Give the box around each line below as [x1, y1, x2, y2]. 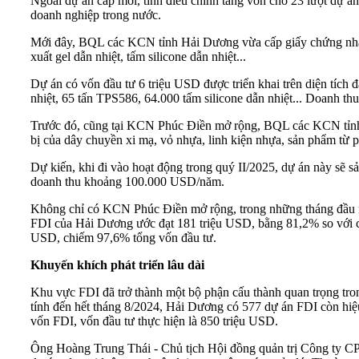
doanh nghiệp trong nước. [30, 8, 161, 22]
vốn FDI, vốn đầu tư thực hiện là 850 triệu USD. [30, 314, 278, 329]
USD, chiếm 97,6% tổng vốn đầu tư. [30, 231, 216, 245]
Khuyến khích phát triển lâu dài [30, 258, 204, 272]
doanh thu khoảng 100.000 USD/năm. [30, 175, 224, 189]
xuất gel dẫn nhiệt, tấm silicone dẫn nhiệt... [30, 50, 246, 64]
